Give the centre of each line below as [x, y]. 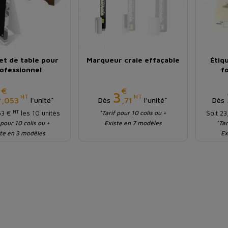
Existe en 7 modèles [133, 123]
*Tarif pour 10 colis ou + [133, 113]
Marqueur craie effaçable [133, 60]
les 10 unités [39, 113]
